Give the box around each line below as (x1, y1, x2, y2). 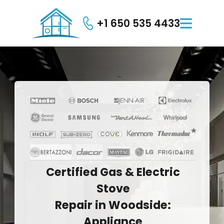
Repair (55, 196, 93, 213)
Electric (136, 163, 180, 180)
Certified (46, 163, 98, 180)
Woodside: (108, 196, 171, 213)
